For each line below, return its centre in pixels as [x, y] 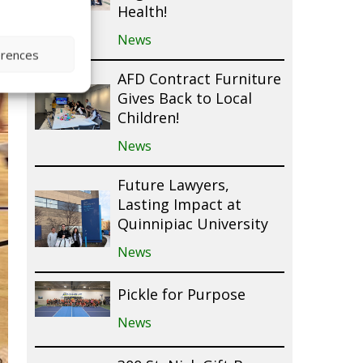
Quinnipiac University [192, 225]
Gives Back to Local [184, 99]
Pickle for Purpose [181, 295]
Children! [148, 119]
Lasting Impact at [179, 205]
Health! [142, 13]
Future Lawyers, [173, 186]
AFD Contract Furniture [199, 80]
